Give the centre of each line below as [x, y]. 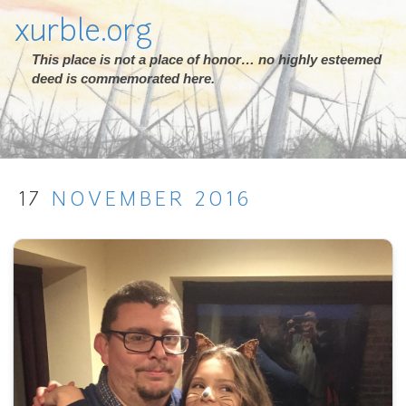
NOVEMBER [119, 201]
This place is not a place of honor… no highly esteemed [207, 59]
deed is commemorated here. [123, 78]
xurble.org [83, 34]
